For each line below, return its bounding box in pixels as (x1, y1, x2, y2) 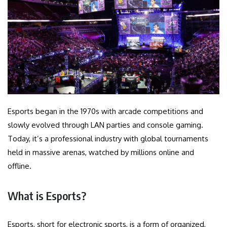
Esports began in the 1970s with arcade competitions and (8, 106, 203, 116)
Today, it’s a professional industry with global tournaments (8, 133, 208, 143)
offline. (8, 161, 31, 171)
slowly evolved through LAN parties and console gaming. (8, 120, 203, 130)
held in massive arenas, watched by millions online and (8, 147, 194, 157)
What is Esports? (8, 188, 86, 203)
